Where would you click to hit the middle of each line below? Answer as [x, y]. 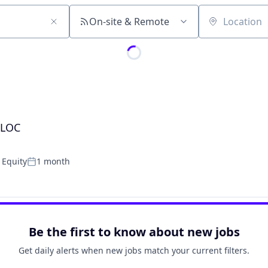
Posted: [43, 167]
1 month [53, 161]
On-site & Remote [129, 22]
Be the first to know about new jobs [134, 232]
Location [217, 27]
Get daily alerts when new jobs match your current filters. [134, 250]
